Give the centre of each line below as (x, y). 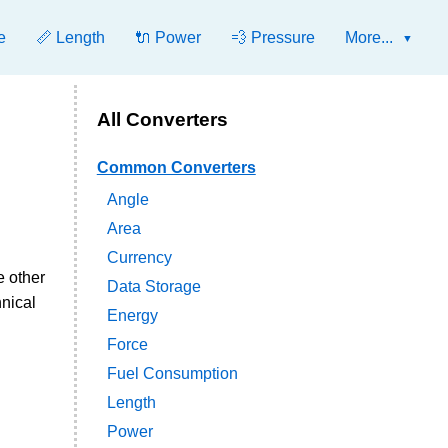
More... (369, 37)
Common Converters (176, 168)
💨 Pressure (273, 37)
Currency (139, 258)
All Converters (162, 119)
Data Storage (153, 287)
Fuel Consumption (172, 374)
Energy (132, 316)
